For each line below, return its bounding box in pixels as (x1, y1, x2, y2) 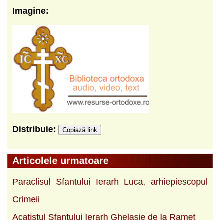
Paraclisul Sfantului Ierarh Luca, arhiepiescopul (12, 176, 208, 187)
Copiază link (62, 126, 97, 134)
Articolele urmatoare (12, 155, 109, 166)
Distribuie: (12, 124, 58, 134)
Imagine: (12, 5, 49, 16)
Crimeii (12, 194, 40, 204)
